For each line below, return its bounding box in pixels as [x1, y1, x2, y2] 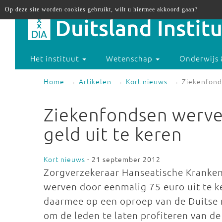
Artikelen [79, 76, 111, 86]
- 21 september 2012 [85, 154, 161, 164]
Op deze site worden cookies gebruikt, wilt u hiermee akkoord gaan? [5, 6, 198, 13]
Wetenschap [106, 53, 155, 64]
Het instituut [30, 53, 82, 64]
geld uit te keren [44, 123, 182, 144]
